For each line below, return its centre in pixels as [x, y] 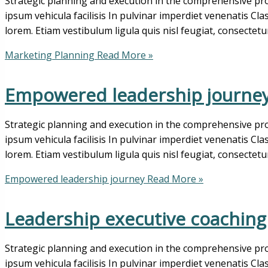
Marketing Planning [50, 55]
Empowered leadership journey [75, 179]
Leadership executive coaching [135, 218]
